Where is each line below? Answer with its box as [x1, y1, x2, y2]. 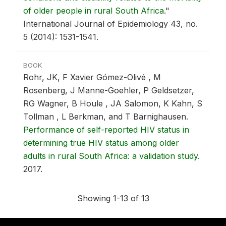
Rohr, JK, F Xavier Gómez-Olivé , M [23, 72, 161, 83]
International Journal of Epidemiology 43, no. [23, 19, 198, 29]
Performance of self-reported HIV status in [23, 125, 189, 135]
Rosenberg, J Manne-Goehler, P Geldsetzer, [23, 85, 194, 96]
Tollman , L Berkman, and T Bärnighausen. [23, 111, 188, 122]
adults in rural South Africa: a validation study [23, 151, 198, 161]
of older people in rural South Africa [23, 6, 164, 16]
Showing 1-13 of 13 [77, 193, 149, 204]
